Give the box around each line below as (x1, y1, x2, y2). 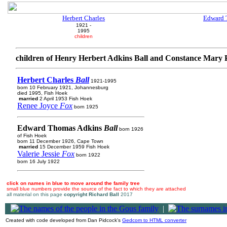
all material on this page (7, 192, 64, 197)
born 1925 (72, 104, 98, 109)
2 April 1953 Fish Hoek (38, 96, 92, 101)
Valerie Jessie (17, 149, 62, 158)
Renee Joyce (17, 101, 60, 110)
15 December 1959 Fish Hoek (38, 144, 109, 149)
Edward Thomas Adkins (17, 124, 104, 132)
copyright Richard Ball (64, 192, 119, 197)
